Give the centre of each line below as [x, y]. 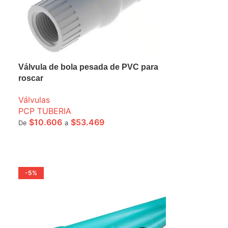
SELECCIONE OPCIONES [64, 138]
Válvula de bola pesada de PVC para [89, 67]
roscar [31, 78]
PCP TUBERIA [45, 111]
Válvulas [34, 99]
